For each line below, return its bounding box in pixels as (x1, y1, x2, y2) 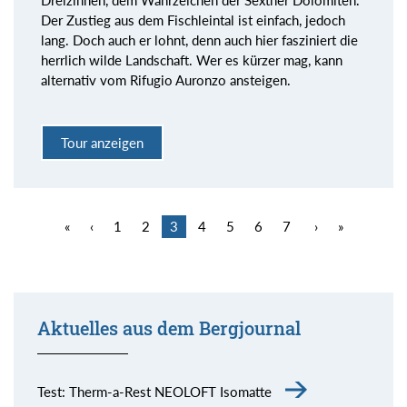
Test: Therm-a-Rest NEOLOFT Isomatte (36, 383, 272, 401)
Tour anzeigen (61, 134, 144, 151)
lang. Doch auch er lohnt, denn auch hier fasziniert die (41, 32, 358, 49)
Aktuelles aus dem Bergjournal (36, 317, 301, 341)
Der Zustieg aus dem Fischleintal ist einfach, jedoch (41, 12, 345, 29)
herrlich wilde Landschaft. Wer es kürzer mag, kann (41, 52, 342, 69)
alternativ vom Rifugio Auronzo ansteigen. (41, 72, 291, 89)
